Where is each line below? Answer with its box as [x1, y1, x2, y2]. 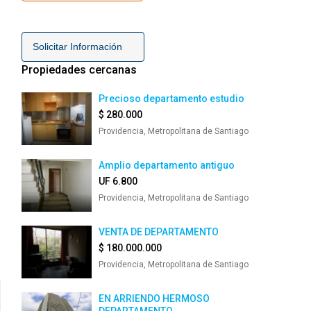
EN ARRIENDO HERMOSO [99, 293, 210, 304]
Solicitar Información [33, 41, 133, 52]
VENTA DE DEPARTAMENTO [99, 226, 219, 237]
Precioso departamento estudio [99, 93, 244, 104]
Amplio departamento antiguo [99, 160, 235, 171]
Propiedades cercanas [22, 63, 137, 76]
